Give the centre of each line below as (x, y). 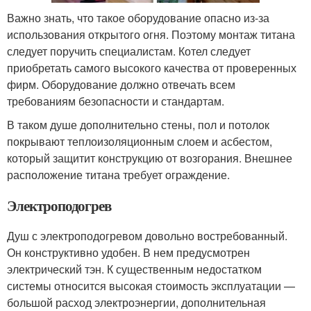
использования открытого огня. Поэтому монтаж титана (151, 35)
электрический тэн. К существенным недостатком (134, 269)
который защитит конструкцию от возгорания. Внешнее (150, 158)
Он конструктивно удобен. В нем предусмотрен (128, 253)
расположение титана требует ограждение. (118, 175)
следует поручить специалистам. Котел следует (129, 51)
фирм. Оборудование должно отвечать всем (121, 85)
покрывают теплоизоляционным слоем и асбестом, (140, 142)
